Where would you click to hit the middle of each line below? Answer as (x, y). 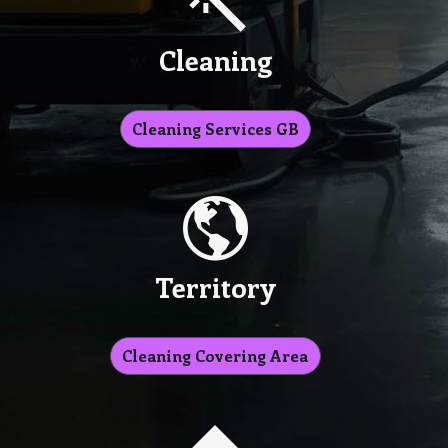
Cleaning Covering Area (215, 356)
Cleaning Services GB (215, 129)
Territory (215, 287)
